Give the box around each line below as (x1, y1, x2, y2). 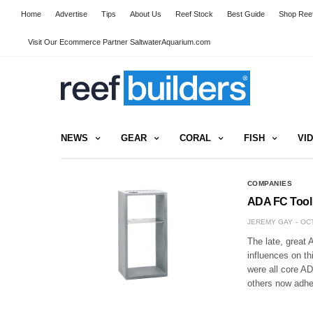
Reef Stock (175, 10, 213, 18)
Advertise (55, 10, 87, 18)
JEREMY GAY (247, 217, 293, 226)
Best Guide (227, 10, 265, 18)
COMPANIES (247, 179, 293, 187)
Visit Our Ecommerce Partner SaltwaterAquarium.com (28, 38, 210, 46)
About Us (130, 10, 161, 18)
